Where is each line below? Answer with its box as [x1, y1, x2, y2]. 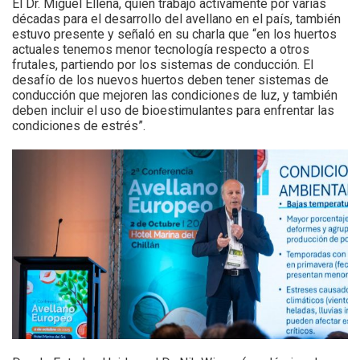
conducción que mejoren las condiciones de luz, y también [12, 88, 337, 104]
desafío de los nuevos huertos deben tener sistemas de [12, 72, 329, 88]
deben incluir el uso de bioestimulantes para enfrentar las [12, 103, 334, 119]
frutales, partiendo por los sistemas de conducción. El [12, 57, 313, 73]
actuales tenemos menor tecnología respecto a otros [12, 42, 309, 58]
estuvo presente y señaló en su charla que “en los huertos [12, 27, 337, 43]
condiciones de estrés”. [12, 118, 145, 134]
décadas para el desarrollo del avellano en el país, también [12, 11, 341, 27]
